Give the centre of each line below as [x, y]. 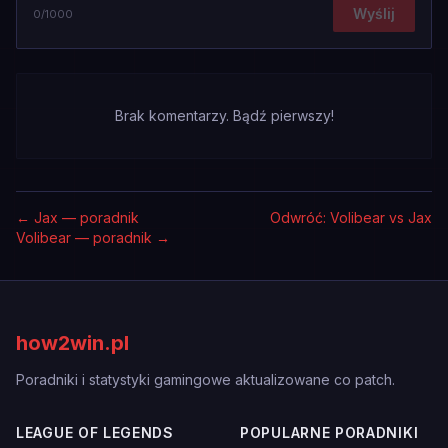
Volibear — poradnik [84, 237]
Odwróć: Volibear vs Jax [351, 217]
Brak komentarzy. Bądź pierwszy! [224, 115]
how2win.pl [72, 343]
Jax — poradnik [86, 217]
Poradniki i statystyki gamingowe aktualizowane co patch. [205, 379]
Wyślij [374, 13]
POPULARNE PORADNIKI [329, 432]
